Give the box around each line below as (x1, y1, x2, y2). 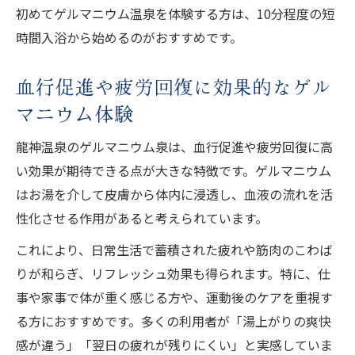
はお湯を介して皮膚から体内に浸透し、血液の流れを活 (16, 184, 333, 204)
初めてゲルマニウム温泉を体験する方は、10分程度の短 (16, 3, 334, 23)
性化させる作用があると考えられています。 (16, 208, 268, 227)
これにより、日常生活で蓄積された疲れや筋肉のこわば (16, 239, 332, 259)
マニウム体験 (16, 99, 135, 127)
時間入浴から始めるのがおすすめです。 (16, 27, 242, 47)
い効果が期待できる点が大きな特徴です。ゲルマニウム (16, 160, 331, 180)
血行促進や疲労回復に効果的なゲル (16, 72, 333, 100)
